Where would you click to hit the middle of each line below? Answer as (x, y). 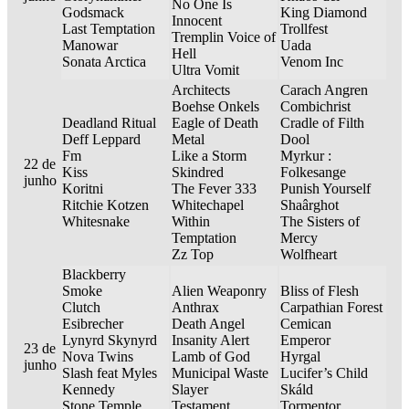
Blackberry (94, 275)
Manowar (90, 46)
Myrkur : (306, 156)
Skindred (198, 173)
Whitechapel (208, 205)
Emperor (305, 341)
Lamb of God (211, 357)
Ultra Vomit (205, 70)
